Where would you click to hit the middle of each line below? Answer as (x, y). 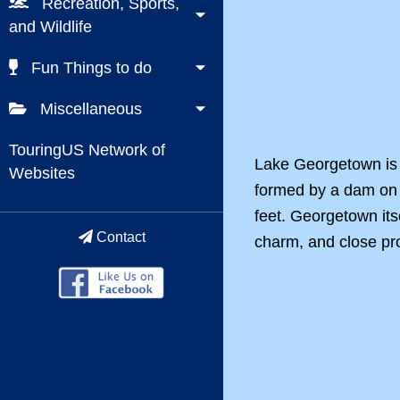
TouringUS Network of (87, 150)
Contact (119, 237)
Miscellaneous (89, 109)
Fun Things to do (89, 68)
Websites (42, 173)
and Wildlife (50, 27)
